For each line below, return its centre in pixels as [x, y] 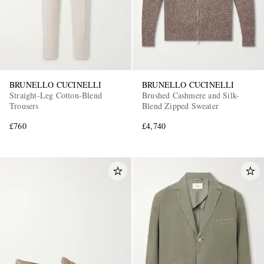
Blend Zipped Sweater [180, 106]
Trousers [24, 106]
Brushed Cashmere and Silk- [191, 95]
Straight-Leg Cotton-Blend [56, 95]
